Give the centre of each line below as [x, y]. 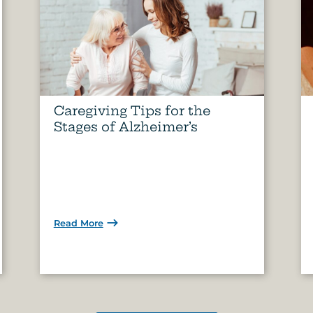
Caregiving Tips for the [132, 110]
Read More [78, 223]
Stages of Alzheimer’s [125, 126]
